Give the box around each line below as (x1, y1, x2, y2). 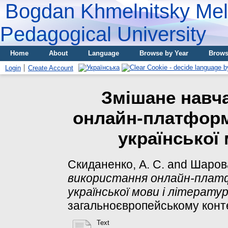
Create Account (28, 64, 73, 72)
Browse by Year (139, 49, 188, 57)
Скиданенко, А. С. (68, 157, 164, 171)
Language (88, 49, 119, 57)
